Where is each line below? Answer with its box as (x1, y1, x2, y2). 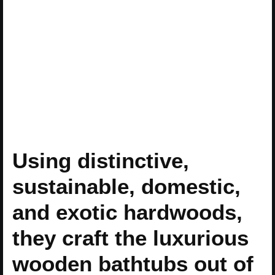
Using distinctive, (12, 149, 189, 173)
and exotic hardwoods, (12, 200, 242, 225)
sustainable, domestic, (12, 174, 241, 199)
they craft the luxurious (12, 226, 249, 250)
